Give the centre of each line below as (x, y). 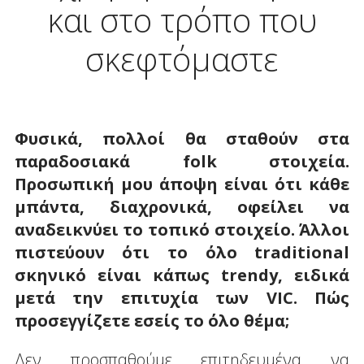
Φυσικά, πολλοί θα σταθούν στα (182, 138)
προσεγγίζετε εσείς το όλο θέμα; (152, 320)
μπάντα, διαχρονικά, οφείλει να (182, 206)
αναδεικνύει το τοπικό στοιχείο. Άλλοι (182, 229)
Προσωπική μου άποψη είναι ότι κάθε (182, 184)
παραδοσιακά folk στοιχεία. (182, 161)
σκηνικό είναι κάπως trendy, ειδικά (182, 275)
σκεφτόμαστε (182, 58)
